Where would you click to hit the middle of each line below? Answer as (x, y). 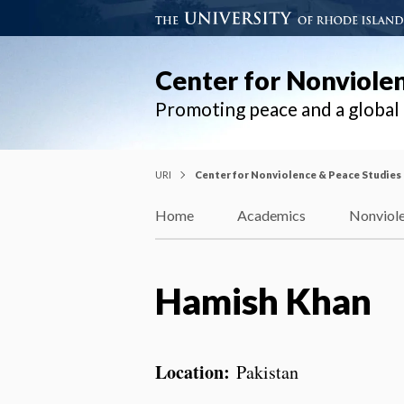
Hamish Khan (263, 301)
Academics (271, 216)
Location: (196, 372)
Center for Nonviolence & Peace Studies (298, 174)
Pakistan (267, 372)
